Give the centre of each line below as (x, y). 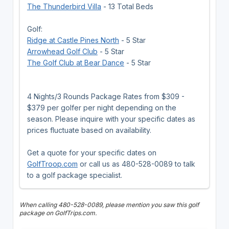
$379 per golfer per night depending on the (101, 107)
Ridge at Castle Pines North (73, 40)
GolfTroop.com (52, 164)
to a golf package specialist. (74, 175)
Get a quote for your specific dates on (91, 152)
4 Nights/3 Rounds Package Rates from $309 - (106, 96)
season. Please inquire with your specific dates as (111, 119)
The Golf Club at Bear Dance (75, 62)
